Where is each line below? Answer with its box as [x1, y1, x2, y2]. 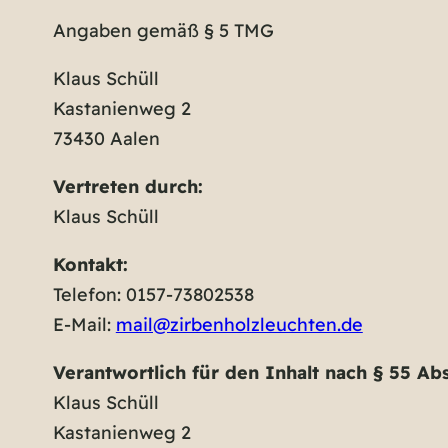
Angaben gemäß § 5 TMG [52, 18, 274, 42]
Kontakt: [52, 252, 128, 276]
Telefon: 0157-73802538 [52, 282, 254, 306]
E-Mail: [52, 312, 116, 336]
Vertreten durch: [52, 174, 203, 198]
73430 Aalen [52, 126, 160, 150]
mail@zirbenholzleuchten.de [115, 312, 363, 336]
